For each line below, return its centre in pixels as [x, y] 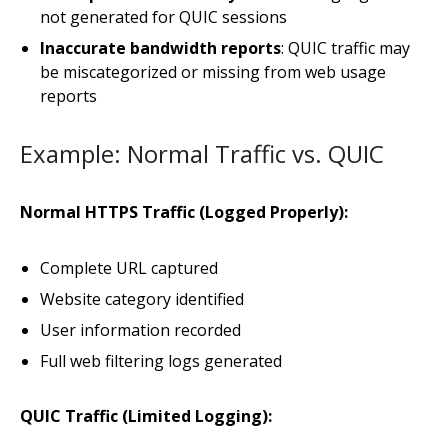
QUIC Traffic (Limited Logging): [146, 416]
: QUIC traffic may [345, 48]
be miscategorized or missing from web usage [213, 72]
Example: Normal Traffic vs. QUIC [202, 153]
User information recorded [140, 330]
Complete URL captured [129, 268]
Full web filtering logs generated [161, 361]
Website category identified [142, 299]
